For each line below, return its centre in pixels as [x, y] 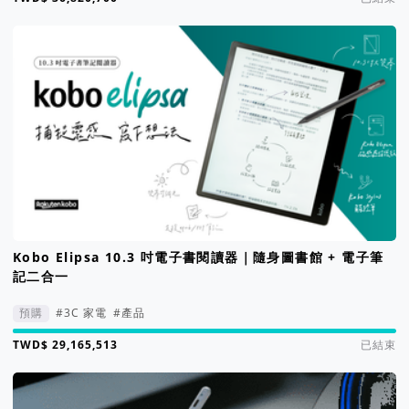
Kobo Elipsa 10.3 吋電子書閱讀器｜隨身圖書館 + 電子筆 [199, 257]
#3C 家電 [81, 313]
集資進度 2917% [52, 331]
